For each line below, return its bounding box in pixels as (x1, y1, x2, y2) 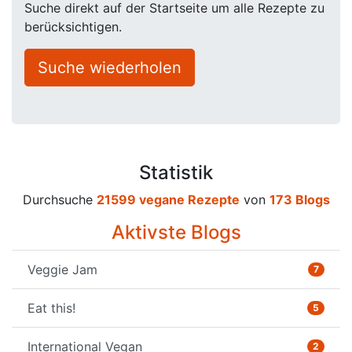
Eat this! (27, 300, 75, 316)
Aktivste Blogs (111, 221, 241, 244)
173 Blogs (269, 192, 330, 207)
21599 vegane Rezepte (96, 192, 240, 207)
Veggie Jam (27, 262, 97, 277)
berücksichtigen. (24, 19, 122, 35)
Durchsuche (22, 192, 97, 207)
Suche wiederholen (38, 58, 181, 77)
